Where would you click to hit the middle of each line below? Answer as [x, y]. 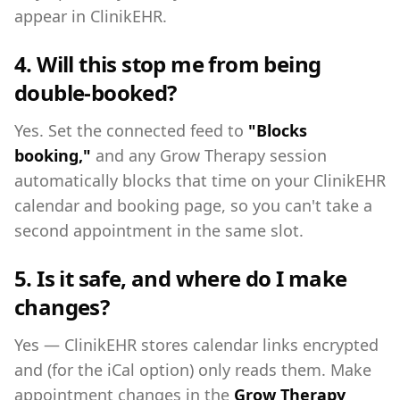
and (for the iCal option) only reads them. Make [193, 370]
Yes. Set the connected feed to [131, 130]
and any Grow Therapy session [209, 155]
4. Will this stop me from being [168, 64]
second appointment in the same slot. [159, 230]
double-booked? [96, 92]
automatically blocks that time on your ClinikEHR [200, 180]
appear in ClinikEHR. [91, 16]
